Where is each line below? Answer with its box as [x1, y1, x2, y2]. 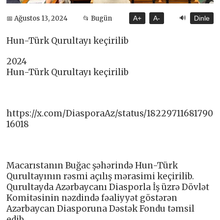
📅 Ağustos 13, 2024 [6, 14, 68, 23]
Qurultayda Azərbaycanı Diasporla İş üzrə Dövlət [6, 182, 210, 193]
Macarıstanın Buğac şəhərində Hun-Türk [6, 160, 178, 171]
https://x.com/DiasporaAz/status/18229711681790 [6, 108, 214, 119]
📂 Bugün [82, 14, 112, 23]
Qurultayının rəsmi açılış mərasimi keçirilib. [6, 171, 194, 182]
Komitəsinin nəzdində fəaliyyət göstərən [6, 192, 178, 204]
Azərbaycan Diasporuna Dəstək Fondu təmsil [6, 203, 195, 215]
